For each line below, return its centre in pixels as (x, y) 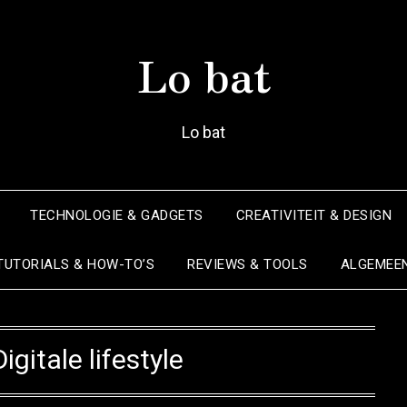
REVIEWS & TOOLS (248, 264)
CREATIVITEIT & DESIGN (313, 215)
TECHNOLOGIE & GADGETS (117, 215)
